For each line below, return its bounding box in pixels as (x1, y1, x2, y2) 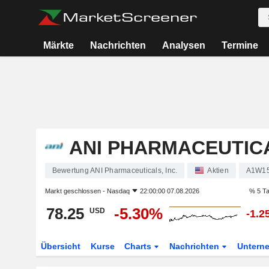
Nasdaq (106, 187, 130, 195)
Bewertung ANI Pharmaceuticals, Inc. (52, 166, 178, 175)
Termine (221, 40, 258, 50)
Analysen (162, 40, 206, 50)
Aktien (207, 166, 229, 175)
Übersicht (40, 241, 80, 251)
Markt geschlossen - (44, 187, 107, 195)
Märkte (43, 40, 74, 50)
